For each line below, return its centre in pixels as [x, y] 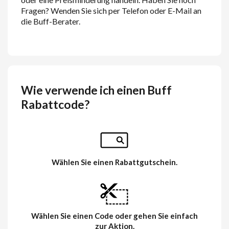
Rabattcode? [55, 105]
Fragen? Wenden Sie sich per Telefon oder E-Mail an [111, 10]
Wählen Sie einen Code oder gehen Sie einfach [114, 216]
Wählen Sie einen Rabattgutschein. [114, 162]
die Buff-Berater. [51, 21]
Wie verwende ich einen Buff [97, 90]
